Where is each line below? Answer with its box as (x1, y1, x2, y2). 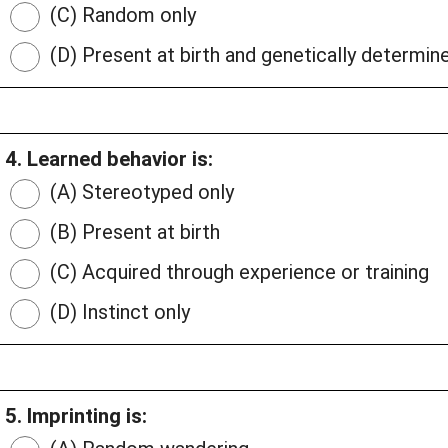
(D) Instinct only (45, 300, 190, 325)
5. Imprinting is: (5, 404, 147, 429)
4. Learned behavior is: (5, 147, 213, 172)
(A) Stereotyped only (45, 180, 234, 205)
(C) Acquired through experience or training (45, 260, 429, 285)
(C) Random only (45, 3, 196, 28)
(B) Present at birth (45, 220, 220, 245)
